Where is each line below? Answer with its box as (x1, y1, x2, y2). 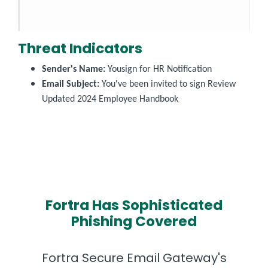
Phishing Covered (71, 211, 197, 231)
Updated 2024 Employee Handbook (42, 94, 178, 104)
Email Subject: (42, 79, 99, 89)
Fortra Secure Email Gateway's (41, 249, 227, 266)
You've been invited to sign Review (99, 79, 236, 89)
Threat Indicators (18, 38, 142, 58)
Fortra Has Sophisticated (45, 195, 223, 215)
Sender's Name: (42, 64, 105, 74)
